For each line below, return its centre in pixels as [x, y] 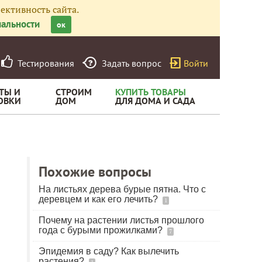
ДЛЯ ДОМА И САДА [155, 101]
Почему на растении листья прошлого [121, 220]
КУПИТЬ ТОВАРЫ [151, 92]
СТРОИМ [74, 92]
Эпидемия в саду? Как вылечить [109, 251]
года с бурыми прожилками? [102, 230]
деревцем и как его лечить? [99, 199]
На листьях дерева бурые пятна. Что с [122, 189]
